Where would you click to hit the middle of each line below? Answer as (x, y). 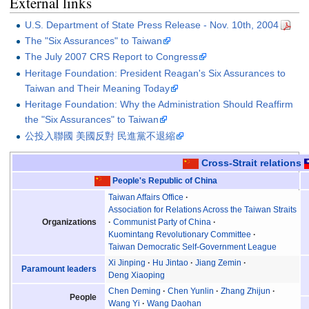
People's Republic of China (165, 180)
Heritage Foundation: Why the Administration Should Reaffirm (159, 104)
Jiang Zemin (219, 263)
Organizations (69, 222)
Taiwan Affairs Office (146, 198)
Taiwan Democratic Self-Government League (193, 247)
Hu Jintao (171, 263)
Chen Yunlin (191, 291)
